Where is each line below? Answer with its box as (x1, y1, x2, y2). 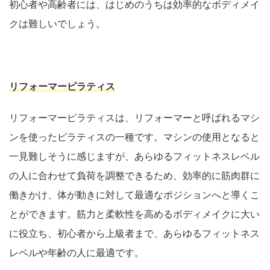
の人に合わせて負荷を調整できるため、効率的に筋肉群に (9, 169, 260, 182)
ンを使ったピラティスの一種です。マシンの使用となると (9, 131, 260, 143)
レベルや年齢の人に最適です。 (9, 246, 144, 259)
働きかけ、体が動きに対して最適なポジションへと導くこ (9, 189, 260, 201)
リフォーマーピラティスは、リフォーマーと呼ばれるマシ (9, 111, 260, 124)
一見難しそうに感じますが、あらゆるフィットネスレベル (9, 150, 260, 163)
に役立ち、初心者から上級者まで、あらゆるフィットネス (9, 227, 260, 240)
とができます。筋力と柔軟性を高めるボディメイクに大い (9, 208, 260, 221)
